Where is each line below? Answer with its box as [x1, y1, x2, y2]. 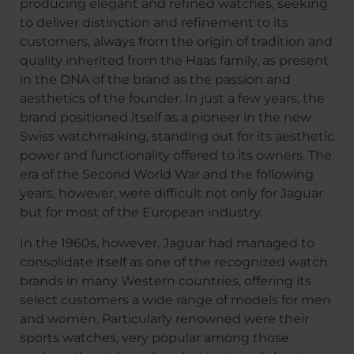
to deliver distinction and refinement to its [20, 15, 288, 31]
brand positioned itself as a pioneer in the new [20, 110, 311, 126]
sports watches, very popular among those [20, 330, 289, 345]
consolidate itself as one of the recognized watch [20, 254, 328, 269]
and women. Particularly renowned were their [20, 311, 309, 326]
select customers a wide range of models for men [20, 292, 331, 307]
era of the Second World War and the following [20, 167, 314, 183]
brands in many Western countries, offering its [20, 273, 311, 288]
